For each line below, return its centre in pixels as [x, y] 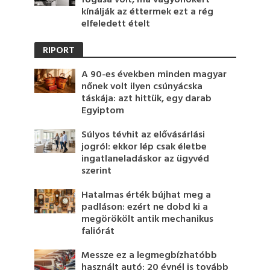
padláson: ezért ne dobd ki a [145, 207]
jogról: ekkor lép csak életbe [144, 147]
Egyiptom [103, 111]
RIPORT [58, 50]
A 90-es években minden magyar [154, 74]
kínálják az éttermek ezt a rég [148, 12]
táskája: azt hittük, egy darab [147, 99]
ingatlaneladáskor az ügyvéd [146, 159]
